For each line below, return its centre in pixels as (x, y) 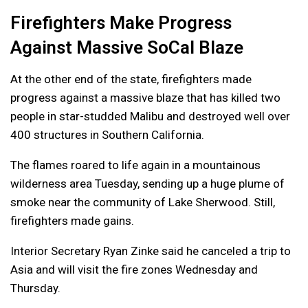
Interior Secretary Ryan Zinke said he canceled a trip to (151, 251)
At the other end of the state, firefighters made (131, 79)
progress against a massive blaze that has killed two (145, 97)
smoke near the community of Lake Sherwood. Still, (143, 202)
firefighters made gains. (72, 220)
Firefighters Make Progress (121, 22)
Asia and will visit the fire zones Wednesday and (134, 269)
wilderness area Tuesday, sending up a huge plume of (147, 183)
